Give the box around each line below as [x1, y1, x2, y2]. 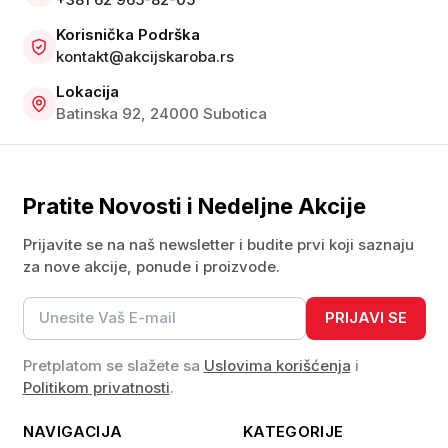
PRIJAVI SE [324, 308, 407, 328]
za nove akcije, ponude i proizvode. [22, 257, 280, 277]
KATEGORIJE [242, 422, 344, 442]
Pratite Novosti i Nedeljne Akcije [22, 192, 366, 219]
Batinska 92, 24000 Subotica [56, 104, 268, 124]
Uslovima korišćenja [203, 355, 351, 375]
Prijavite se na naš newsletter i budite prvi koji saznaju [22, 235, 414, 255]
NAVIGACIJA [22, 422, 123, 442]
